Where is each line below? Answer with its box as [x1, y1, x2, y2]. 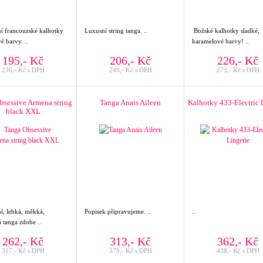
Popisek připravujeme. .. [85, 208, 151, 215]
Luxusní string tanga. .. [85, 27, 147, 34]
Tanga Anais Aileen [100, 98, 161, 107]
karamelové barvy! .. [192, 38, 249, 45]
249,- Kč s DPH [109, 66, 152, 73]
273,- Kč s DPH [216, 66, 259, 73]
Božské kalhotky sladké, [192, 27, 259, 34]
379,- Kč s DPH [109, 247, 152, 254]
